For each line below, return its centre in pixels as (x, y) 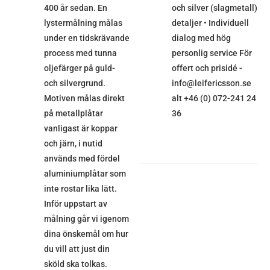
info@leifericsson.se (211, 83)
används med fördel (82, 159)
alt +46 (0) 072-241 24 (214, 99)
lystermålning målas (83, 23)
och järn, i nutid (73, 144)
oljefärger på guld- (79, 68)
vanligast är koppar (80, 129)
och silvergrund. (74, 83)
